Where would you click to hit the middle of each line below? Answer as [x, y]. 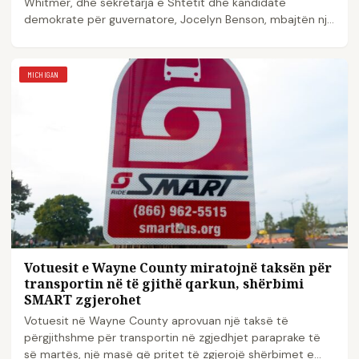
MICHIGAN [43, 75]
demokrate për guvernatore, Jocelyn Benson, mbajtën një [179, 20]
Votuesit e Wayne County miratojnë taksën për [178, 268]
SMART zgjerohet [83, 300]
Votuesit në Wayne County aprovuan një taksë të [156, 321]
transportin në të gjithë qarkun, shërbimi [164, 284]
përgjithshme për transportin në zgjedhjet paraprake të [172, 338]
